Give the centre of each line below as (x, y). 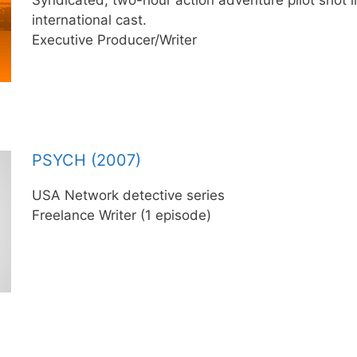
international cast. (89, 20)
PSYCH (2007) (86, 160)
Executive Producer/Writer (114, 39)
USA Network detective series (128, 195)
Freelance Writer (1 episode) (121, 215)
